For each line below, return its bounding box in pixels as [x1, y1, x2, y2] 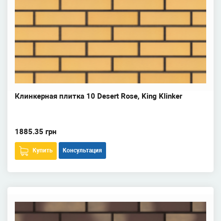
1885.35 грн [15, 127, 57, 136]
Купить [33, 147, 53, 154]
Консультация [63, 147, 102, 154]
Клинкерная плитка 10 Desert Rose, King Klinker [15, 92, 182, 101]
